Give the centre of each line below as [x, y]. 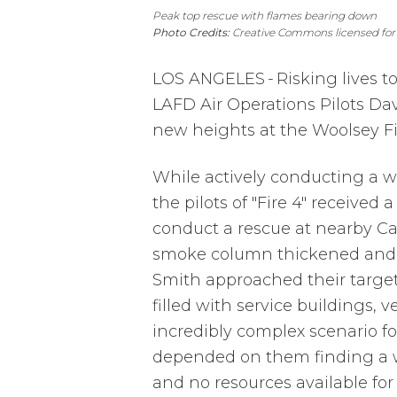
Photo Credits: [192, 32]
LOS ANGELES [209, 78]
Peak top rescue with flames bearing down [265, 15]
